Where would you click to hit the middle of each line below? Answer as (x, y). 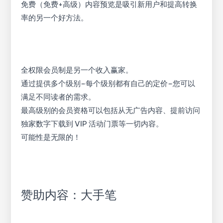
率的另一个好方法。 (55, 18)
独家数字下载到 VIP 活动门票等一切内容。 (92, 124)
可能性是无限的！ (51, 137)
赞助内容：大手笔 (69, 195)
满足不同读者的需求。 (58, 97)
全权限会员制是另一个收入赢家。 (77, 70)
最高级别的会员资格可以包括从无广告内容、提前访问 (111, 111)
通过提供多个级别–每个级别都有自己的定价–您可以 (108, 84)
